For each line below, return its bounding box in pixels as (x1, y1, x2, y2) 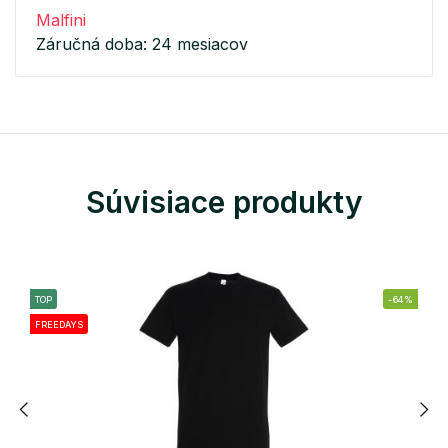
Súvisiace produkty (85, 184, 363, 221)
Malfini (36, 10, 86, 31)
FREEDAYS (35, 319, 83, 331)
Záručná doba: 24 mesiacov (36, 34, 248, 55)
